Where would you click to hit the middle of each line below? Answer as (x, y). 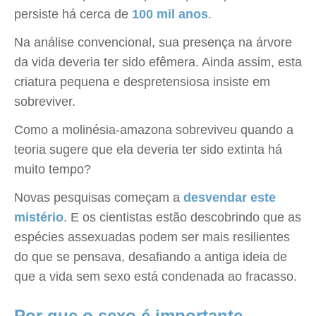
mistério (39, 217)
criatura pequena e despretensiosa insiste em (142, 82)
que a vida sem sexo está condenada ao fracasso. (156, 276)
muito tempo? (53, 169)
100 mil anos (170, 14)
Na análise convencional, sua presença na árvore (153, 42)
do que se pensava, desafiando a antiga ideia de (151, 257)
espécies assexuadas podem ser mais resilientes (152, 237)
